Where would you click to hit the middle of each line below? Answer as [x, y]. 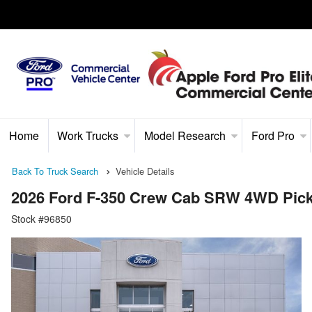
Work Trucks [88, 135]
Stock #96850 [41, 219]
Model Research [185, 135]
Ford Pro [273, 135]
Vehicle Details [145, 171]
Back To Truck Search [55, 171]
